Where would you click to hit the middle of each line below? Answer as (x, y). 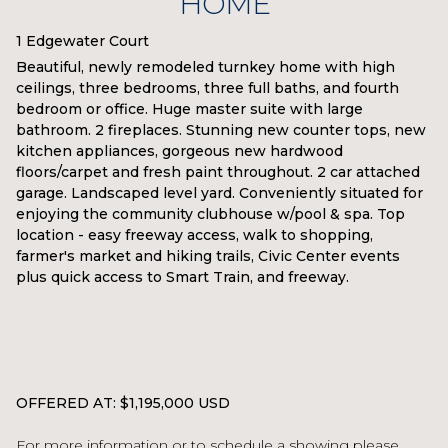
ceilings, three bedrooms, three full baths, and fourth (207, 88)
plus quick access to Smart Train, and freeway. (182, 277)
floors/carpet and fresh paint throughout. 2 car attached (218, 172)
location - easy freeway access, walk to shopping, (194, 235)
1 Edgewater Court (82, 41)
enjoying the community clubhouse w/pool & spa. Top (210, 214)
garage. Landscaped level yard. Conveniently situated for (219, 193)
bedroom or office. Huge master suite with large (189, 109)
